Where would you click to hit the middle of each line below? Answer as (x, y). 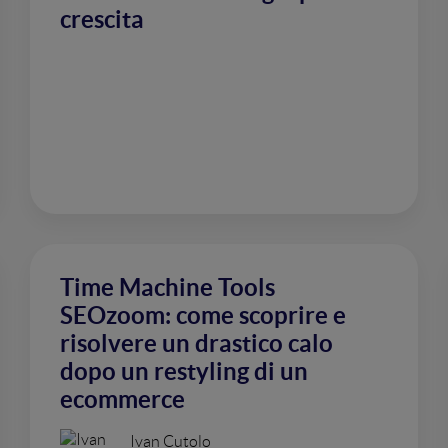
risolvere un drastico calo (196, 343)
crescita (102, 19)
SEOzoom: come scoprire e (203, 315)
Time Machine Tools (167, 287)
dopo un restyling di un (184, 371)
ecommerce (122, 399)
